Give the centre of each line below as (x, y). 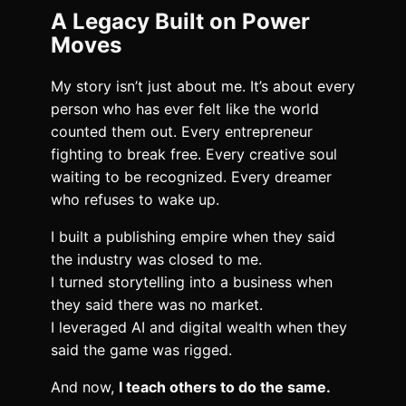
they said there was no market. (157, 305)
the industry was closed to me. (156, 260)
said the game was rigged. (141, 350)
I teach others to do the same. (225, 387)
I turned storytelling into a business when (192, 282)
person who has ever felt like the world (185, 109)
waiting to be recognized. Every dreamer (191, 177)
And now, (85, 387)
